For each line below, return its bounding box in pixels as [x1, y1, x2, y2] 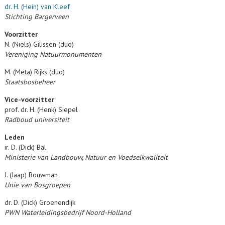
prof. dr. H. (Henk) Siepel [5, 105, 78, 114]
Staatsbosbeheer [5, 77, 55, 86]
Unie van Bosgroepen [5, 180, 70, 189]
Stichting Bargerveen [5, 12, 69, 21]
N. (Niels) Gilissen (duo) [5, 40, 74, 49]
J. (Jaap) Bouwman [5, 170, 58, 179]
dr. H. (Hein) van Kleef [5, 2, 70, 11]
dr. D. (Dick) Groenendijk [5, 198, 75, 207]
